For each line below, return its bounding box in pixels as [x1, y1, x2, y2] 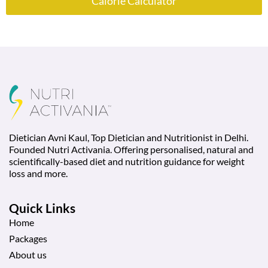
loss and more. [9, 167, 68, 179]
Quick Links [9, 200, 75, 216]
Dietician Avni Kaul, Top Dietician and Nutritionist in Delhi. [9, 131, 248, 143]
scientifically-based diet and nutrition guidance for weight [9, 155, 245, 167]
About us [9, 249, 47, 261]
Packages [9, 233, 47, 245]
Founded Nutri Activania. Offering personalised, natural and [9, 143, 254, 155]
